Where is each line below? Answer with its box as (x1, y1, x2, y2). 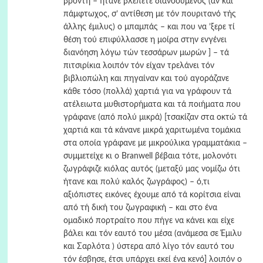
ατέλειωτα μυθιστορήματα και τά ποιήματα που (63, 100, 241, 109)
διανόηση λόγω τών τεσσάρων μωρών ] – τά (63, 49, 229, 57)
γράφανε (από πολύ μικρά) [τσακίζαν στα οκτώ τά (63, 113, 247, 122)
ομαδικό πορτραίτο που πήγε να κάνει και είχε (63, 217, 234, 225)
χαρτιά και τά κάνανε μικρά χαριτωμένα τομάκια (63, 126, 241, 134)
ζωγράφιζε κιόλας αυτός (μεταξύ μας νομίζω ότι (63, 165, 240, 173)
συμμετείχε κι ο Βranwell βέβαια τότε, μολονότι (63, 152, 237, 160)
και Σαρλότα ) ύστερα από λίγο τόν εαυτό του (63, 242, 234, 251)
